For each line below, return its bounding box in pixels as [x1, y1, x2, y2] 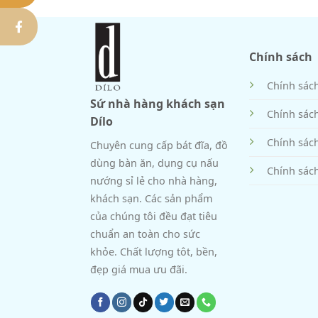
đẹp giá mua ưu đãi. [90, 262, 187, 276]
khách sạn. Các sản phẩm [90, 191, 212, 205]
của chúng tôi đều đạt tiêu [90, 209, 217, 223]
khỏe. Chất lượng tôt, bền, [90, 244, 217, 258]
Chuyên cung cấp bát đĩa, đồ [90, 138, 228, 152]
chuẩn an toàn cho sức [90, 226, 200, 241]
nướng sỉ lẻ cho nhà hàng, [90, 173, 217, 187]
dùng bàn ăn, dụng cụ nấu [90, 155, 219, 170]
